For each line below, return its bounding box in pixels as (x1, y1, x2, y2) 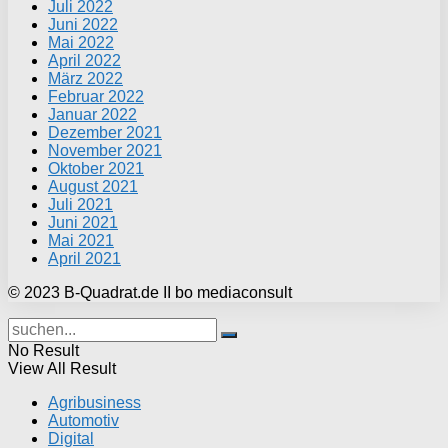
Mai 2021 (48, 231, 114, 249)
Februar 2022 (48, 87, 144, 105)
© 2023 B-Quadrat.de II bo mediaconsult (8, 283, 292, 301)
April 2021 (48, 249, 121, 267)
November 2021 (48, 141, 162, 159)
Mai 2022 (48, 33, 114, 51)
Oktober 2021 (48, 159, 144, 177)
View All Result (8, 359, 116, 377)
